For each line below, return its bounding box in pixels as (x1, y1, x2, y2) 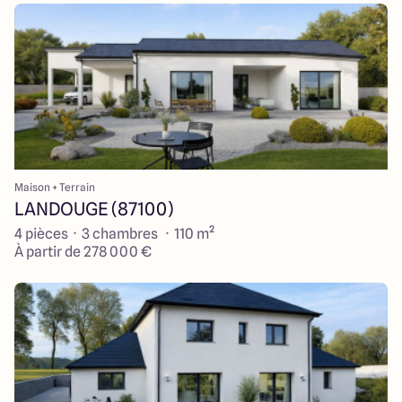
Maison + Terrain (14, 180, 95, 194)
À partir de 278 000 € (14, 243, 152, 260)
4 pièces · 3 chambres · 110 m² (14, 225, 214, 242)
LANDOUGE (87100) (14, 198, 173, 220)
